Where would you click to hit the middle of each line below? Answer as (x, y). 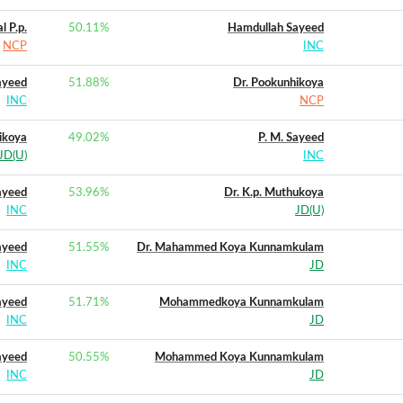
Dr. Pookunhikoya (278, 83)
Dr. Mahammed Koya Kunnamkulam (230, 248)
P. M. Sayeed (291, 138)
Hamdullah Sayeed (276, 28)
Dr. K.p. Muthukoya (274, 193)
